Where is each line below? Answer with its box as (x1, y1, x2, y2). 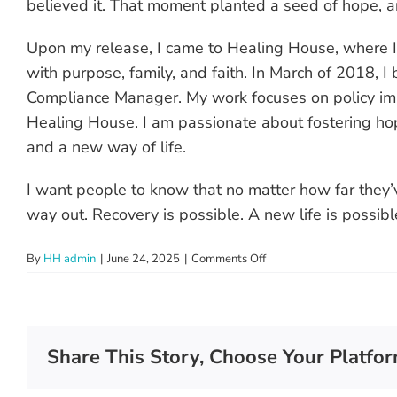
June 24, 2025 (107, 250, 180, 267)
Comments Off (191, 250, 266, 267)
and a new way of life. (27, 136, 186, 158)
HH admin (43, 250, 96, 267)
